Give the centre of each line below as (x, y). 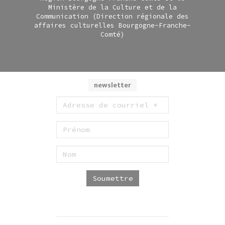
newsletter (112, 85)
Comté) (113, 34)
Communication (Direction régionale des (113, 16)
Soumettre (113, 178)
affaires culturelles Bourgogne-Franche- (113, 25)
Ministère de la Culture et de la (113, 7)
